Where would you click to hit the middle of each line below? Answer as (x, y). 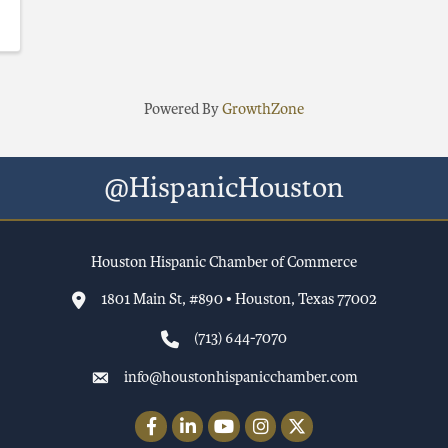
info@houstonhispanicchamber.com (240, 377)
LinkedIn (199, 421)
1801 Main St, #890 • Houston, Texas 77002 (238, 299)
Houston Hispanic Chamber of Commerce (224, 262)
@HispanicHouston (224, 188)
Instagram (276, 421)
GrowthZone (263, 109)
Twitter (304, 421)
